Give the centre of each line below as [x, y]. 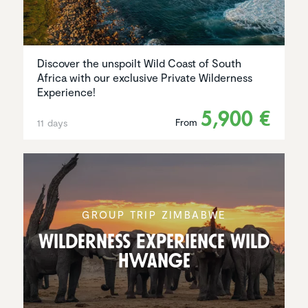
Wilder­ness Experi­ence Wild [154, 242]
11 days [53, 122]
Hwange [154, 261]
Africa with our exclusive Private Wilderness [145, 77]
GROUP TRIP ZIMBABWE [154, 215]
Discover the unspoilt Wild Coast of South [139, 63]
